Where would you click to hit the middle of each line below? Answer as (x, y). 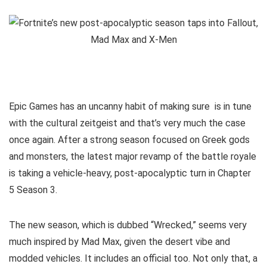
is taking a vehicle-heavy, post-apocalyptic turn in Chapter (130, 173)
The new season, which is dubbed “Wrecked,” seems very (128, 225)
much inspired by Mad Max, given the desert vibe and (119, 242)
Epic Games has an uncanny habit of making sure (111, 106)
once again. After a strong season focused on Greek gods (129, 140)
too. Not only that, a (215, 258)
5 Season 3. (33, 190)
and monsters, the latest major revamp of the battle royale (133, 156)
